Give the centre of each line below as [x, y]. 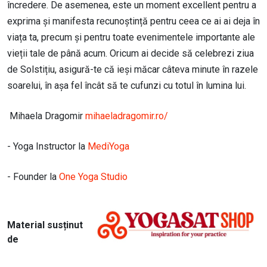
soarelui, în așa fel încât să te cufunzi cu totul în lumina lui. [129, 86]
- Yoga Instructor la [47, 147]
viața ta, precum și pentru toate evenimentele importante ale [131, 38]
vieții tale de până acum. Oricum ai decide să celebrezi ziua [131, 54]
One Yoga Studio [93, 177]
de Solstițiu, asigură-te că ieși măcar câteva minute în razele [133, 70]
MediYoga [108, 147]
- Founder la [33, 177]
